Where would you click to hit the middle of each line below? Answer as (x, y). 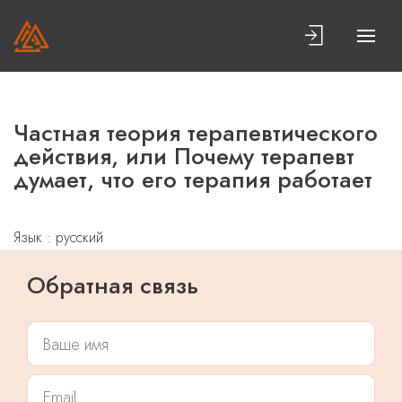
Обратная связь (113, 285)
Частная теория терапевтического (196, 133)
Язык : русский (58, 237)
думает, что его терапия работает (193, 179)
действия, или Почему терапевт (184, 156)
